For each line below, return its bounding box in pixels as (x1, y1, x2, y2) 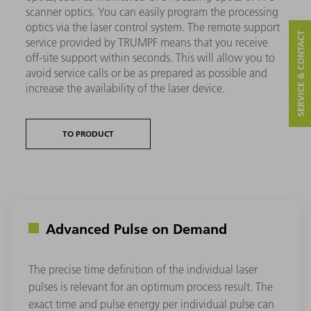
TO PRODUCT (62, 128, 115, 140)
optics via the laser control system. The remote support (26, 20, 280, 35)
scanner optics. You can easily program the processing (26, 5, 279, 19)
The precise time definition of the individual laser (28, 262, 258, 277)
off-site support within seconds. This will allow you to (26, 51, 276, 65)
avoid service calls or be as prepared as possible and (26, 66, 268, 81)
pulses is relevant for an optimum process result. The (28, 280, 273, 294)
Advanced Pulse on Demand (46, 219, 227, 238)
